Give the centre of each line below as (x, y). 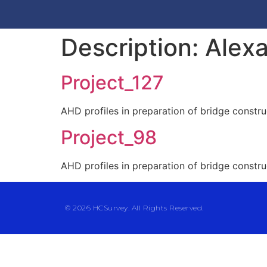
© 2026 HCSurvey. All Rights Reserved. (134, 207)
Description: (133, 47)
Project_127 (112, 83)
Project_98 (109, 138)
